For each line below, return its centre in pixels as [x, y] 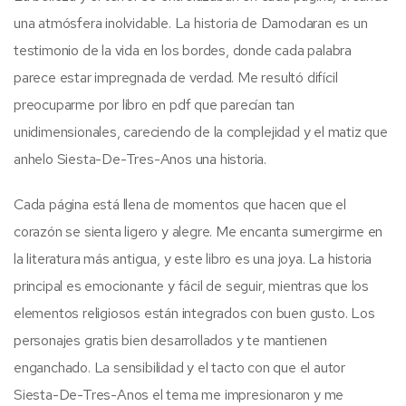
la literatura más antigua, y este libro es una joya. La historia [193, 258]
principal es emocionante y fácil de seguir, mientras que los [191, 285]
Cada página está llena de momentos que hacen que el [180, 204]
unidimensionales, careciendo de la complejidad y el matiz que [201, 131]
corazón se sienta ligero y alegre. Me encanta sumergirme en [198, 231]
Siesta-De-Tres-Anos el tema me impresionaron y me [179, 394]
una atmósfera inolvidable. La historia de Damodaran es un [191, 23]
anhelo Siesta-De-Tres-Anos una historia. [140, 159]
